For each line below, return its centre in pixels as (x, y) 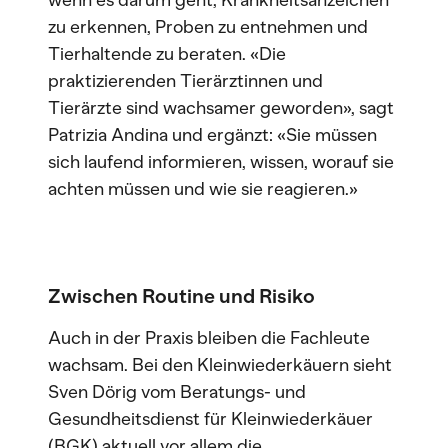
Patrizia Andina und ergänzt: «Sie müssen (212, 135)
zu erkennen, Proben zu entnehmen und (208, 27)
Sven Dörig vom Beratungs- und (177, 392)
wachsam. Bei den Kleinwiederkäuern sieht (220, 365)
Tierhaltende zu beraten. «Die (167, 54)
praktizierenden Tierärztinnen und (185, 81)
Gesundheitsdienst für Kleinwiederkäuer (210, 419)
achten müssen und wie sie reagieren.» (203, 189)
